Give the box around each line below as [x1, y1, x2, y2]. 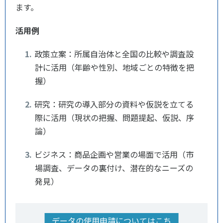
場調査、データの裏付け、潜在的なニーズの [35, 162, 194, 174]
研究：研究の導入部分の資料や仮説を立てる [34, 98, 194, 110]
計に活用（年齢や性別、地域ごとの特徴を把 [35, 61, 195, 73]
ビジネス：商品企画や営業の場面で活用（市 [34, 148, 194, 160]
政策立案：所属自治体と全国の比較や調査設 [34, 48, 194, 60]
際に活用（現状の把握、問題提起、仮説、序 [35, 111, 195, 123]
